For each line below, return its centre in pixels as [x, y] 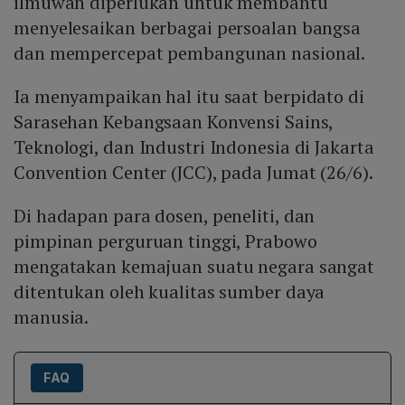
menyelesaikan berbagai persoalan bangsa [188, 28]
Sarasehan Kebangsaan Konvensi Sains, [174, 122]
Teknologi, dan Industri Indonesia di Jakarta [194, 147]
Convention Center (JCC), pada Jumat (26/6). [193, 173]
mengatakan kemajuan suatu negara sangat [194, 267]
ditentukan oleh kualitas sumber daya [170, 292]
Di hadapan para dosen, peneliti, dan [165, 216]
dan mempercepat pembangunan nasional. [190, 53]
